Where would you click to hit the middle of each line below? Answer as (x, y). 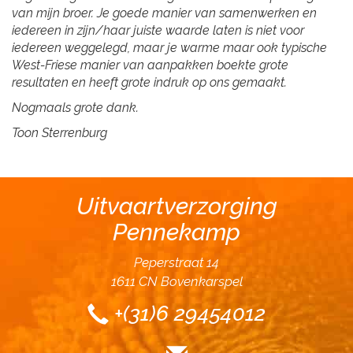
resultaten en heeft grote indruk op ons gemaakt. (149, 82)
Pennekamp (176, 232)
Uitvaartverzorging (176, 206)
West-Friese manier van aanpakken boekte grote (150, 65)
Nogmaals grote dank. (75, 108)
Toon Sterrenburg (59, 133)
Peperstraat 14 (176, 262)
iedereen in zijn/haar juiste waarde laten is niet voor (158, 30)
